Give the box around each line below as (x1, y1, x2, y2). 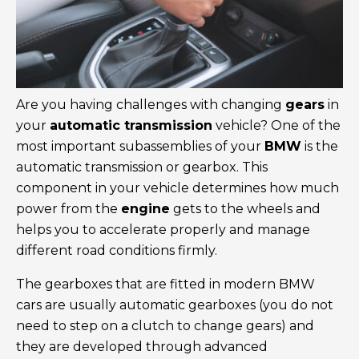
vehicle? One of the (212, 118, 341, 134)
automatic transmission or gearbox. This (16, 159, 268, 175)
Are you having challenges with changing (16, 97, 285, 113)
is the (301, 139, 338, 155)
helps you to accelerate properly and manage (16, 222, 310, 238)
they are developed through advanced (16, 339, 268, 355)
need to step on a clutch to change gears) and (16, 318, 314, 334)
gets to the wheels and (170, 201, 321, 217)
